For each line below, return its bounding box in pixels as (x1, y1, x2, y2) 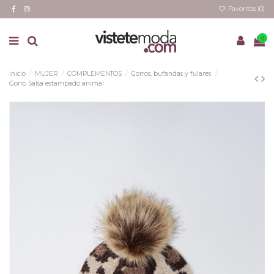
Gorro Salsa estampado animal (9, 79, 104, 87)
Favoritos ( (226, 4, 259, 13)
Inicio (9, 69, 26, 78)
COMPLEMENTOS (67, 69, 122, 78)
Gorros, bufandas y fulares (131, 69, 212, 78)
